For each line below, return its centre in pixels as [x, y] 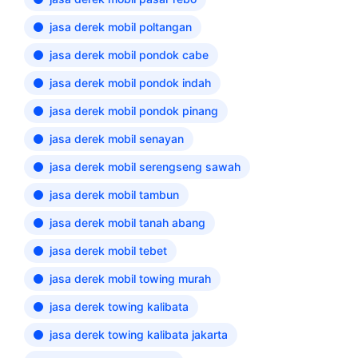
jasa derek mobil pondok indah [130, 83]
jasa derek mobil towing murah [130, 278]
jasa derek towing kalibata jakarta [139, 334]
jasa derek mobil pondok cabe [129, 55]
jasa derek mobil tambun [114, 195]
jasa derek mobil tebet [108, 251]
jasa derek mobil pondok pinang [134, 111]
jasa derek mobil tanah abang [127, 223]
